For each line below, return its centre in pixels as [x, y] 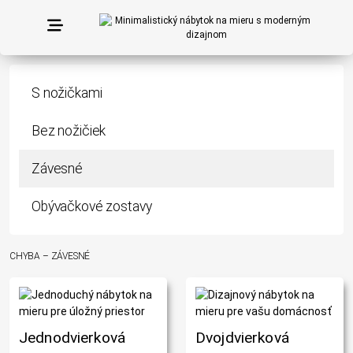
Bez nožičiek [69, 130]
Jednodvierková [72, 338]
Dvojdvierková [242, 338]
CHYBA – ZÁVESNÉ [50, 256]
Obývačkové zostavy [92, 206]
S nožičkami [67, 93]
